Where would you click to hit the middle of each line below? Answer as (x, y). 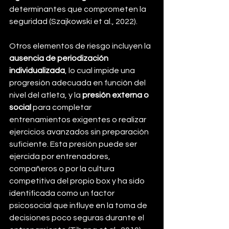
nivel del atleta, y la (46, 95)
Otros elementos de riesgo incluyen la (81, 46)
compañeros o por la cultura (63, 169)
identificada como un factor (63, 193)
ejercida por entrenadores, (61, 157)
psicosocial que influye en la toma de (79, 206)
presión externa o (116, 95)
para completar (62, 108)
